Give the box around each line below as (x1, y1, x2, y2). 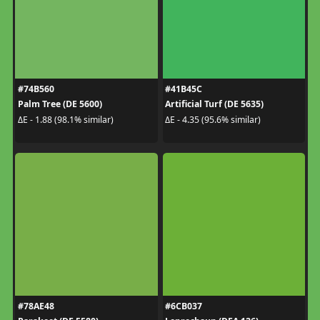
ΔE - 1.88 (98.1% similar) (17, 113, 114, 126)
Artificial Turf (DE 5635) (165, 98, 264, 111)
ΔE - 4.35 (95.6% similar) (165, 113, 261, 126)
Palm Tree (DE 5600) (17, 98, 102, 111)
